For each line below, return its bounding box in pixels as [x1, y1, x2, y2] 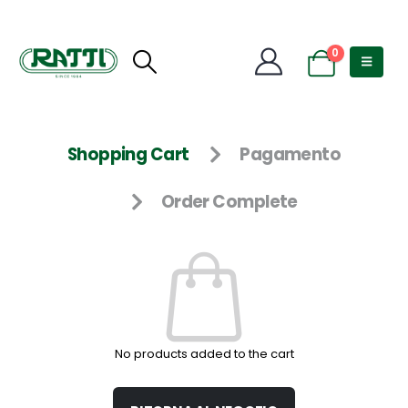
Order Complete [160, 190, 298, 214]
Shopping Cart [66, 143, 189, 166]
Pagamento [240, 143, 342, 166]
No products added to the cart [114, 345, 294, 363]
